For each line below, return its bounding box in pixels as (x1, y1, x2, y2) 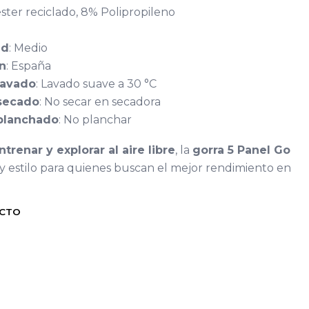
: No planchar (59, 113, 132, 126)
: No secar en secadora (39, 95, 161, 108)
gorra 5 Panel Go (192, 143, 290, 157)
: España (6, 59, 51, 72)
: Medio (9, 41, 48, 54)
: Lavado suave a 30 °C (36, 77, 157, 90)
